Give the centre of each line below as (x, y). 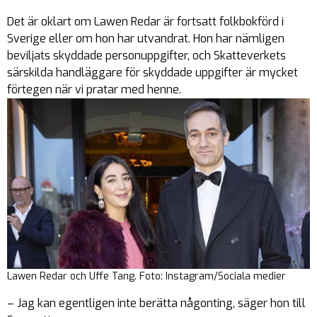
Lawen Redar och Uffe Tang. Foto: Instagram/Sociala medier (146, 276)
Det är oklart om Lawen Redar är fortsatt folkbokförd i (145, 21)
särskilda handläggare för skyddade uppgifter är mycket (152, 72)
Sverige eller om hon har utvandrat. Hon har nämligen (146, 38)
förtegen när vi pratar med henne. (94, 89)
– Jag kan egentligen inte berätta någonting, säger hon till (156, 303)
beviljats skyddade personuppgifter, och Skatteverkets (146, 55)
